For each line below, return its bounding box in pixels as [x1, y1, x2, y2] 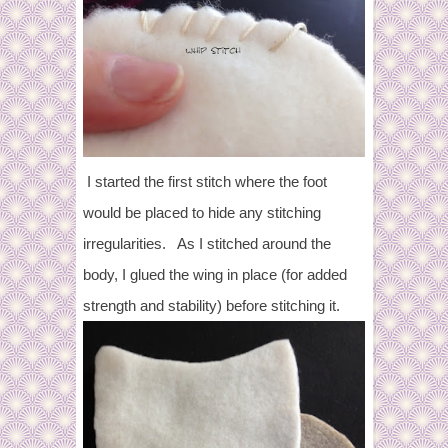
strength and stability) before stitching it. [83, 296, 340, 314]
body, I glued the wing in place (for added [83, 265, 347, 283]
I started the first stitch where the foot [83, 172, 327, 190]
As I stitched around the [174, 234, 331, 252]
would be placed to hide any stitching [83, 203, 321, 221]
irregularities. [83, 234, 166, 252]
